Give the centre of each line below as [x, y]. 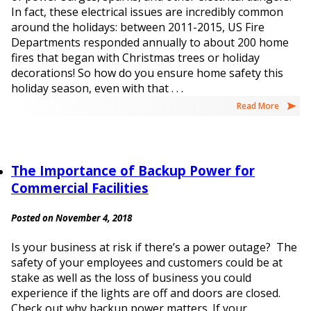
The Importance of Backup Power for [133, 171]
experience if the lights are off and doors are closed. [146, 293]
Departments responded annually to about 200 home [150, 43]
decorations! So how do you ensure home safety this [147, 73]
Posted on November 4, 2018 [72, 218]
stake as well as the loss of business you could [131, 278]
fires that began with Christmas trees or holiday [135, 58]
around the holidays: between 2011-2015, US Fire [138, 27]
